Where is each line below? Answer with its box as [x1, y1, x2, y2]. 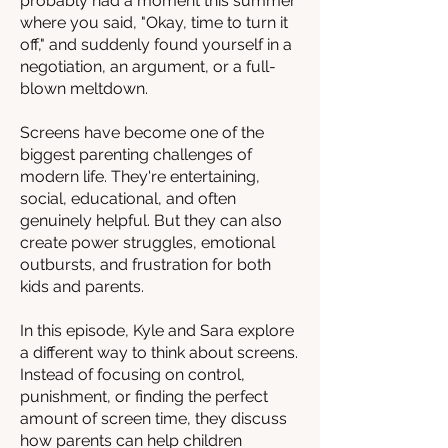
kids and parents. [20, 277, 144, 296]
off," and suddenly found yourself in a [20, 35, 292, 54]
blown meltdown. [20, 79, 148, 98]
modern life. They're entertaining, [20, 167, 260, 186]
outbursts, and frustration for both [20, 255, 271, 274]
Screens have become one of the [20, 123, 264, 142]
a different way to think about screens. [20, 343, 298, 362]
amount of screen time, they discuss [20, 409, 287, 428]
